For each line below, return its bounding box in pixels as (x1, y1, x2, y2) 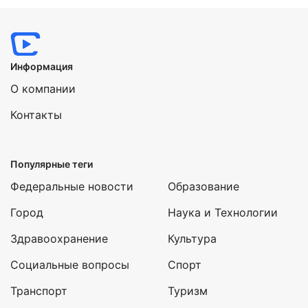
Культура (168, 232, 217, 245)
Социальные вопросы (10, 258, 129, 272)
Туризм (168, 284, 208, 298)
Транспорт (10, 284, 67, 298)
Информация (10, 60, 73, 72)
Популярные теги (10, 158, 93, 170)
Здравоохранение (10, 232, 108, 245)
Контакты (10, 108, 62, 122)
